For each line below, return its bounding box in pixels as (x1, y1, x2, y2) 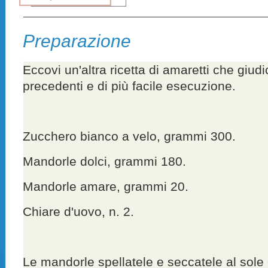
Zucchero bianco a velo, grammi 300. (23, 129, 236, 143)
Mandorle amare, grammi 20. (23, 179, 189, 193)
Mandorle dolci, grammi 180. (23, 154, 187, 168)
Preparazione (23, 31, 132, 51)
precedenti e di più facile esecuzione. (23, 78, 236, 93)
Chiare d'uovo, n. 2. (23, 204, 135, 218)
